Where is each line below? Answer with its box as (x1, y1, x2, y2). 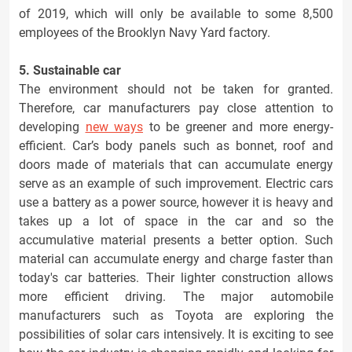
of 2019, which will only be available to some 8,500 (19, 6, 333, 21)
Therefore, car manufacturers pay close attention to (19, 101, 333, 115)
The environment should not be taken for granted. (19, 82, 333, 97)
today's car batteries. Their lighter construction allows (19, 270, 333, 285)
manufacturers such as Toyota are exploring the (19, 308, 333, 323)
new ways (85, 119, 143, 134)
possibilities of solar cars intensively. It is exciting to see (19, 327, 333, 342)
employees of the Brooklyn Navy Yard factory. (19, 25, 270, 40)
